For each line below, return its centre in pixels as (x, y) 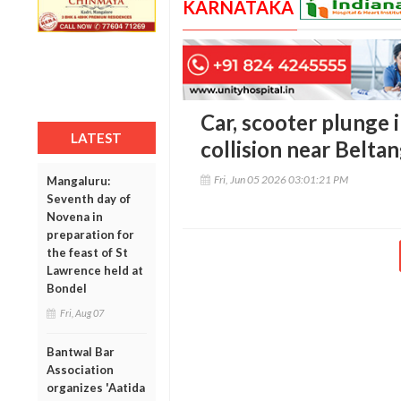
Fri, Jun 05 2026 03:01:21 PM (281, 180)
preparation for (90, 234)
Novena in (75, 216)
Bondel (67, 288)
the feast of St (87, 252)
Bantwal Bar (81, 351)
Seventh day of (89, 198)
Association (80, 369)
